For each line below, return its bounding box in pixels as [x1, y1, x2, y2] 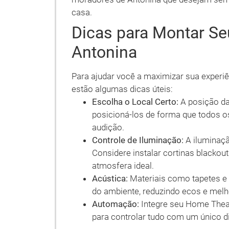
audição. [92, 122, 124, 132]
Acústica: [92, 173, 128, 184]
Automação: [92, 199, 139, 209]
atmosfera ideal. [92, 161, 154, 171]
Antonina [72, 42, 137, 62]
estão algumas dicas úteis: [72, 84, 173, 94]
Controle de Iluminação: [92, 135, 184, 145]
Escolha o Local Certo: [92, 97, 178, 107]
